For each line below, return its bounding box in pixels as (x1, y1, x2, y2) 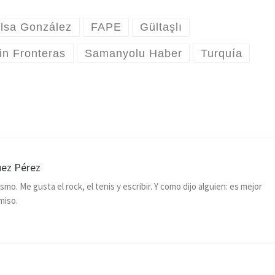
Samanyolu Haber (84, 47, 182, 60)
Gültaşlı (139, 21, 182, 34)
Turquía (200, 47, 242, 60)
